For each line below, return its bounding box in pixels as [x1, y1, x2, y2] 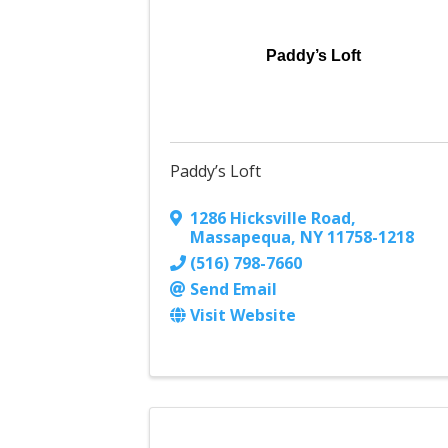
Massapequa [190, 226, 292, 249]
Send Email [190, 278, 278, 301]
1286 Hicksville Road [190, 207, 352, 230]
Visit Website [190, 304, 297, 327]
